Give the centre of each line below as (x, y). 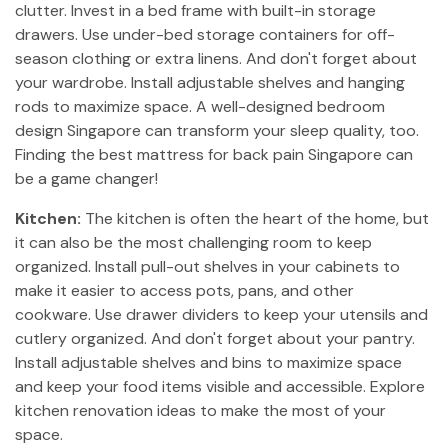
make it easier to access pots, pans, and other (184, 290)
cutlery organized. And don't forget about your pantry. (215, 338)
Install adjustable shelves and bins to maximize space (208, 362)
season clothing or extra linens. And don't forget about (216, 58)
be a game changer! (86, 178)
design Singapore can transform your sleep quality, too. (217, 130)
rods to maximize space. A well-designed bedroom (200, 106)
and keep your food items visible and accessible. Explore (220, 386)
